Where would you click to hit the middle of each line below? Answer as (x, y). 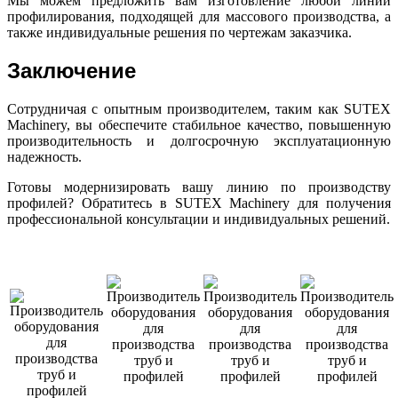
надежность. (44, 157)
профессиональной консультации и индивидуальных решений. (199, 219)
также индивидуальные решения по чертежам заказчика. (179, 33)
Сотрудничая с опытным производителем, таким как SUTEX (199, 109)
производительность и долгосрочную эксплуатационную (199, 141)
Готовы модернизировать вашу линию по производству (199, 187)
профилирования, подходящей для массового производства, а (199, 17)
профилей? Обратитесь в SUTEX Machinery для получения (199, 203)
